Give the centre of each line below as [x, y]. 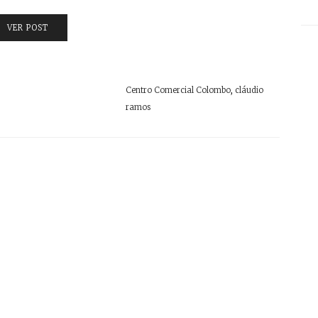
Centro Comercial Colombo [179, 90]
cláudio [250, 90]
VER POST [28, 27]
